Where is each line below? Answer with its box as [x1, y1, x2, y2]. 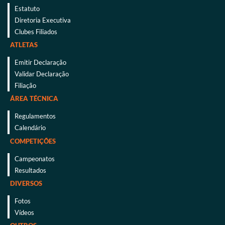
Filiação [15, 81, 36, 89]
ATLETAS [10, 40, 38, 49]
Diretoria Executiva [15, 16, 71, 24]
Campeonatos [15, 154, 55, 163]
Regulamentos [15, 111, 56, 120]
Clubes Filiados [15, 27, 57, 36]
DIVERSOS [10, 179, 42, 187]
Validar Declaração [15, 69, 69, 78]
